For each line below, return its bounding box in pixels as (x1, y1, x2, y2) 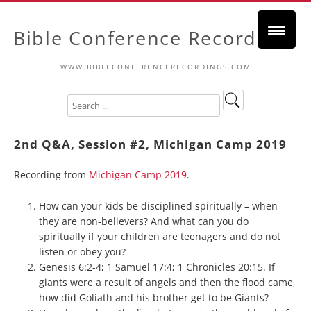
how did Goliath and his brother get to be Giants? (39, 291, 269, 304)
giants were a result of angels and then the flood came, (39, 276, 296, 289)
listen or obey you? (39, 245, 126, 258)
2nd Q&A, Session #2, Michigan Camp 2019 (14, 135, 287, 152)
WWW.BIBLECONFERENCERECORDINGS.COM (60, 62, 251, 72)
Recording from (14, 168, 89, 181)
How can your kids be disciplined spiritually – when (39, 199, 278, 212)
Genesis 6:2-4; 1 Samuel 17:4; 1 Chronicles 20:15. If (39, 260, 275, 274)
